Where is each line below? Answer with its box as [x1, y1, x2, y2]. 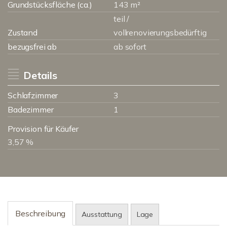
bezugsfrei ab [8, 42, 57, 52]
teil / [113, 14, 130, 24]
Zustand [8, 27, 37, 37]
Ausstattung [82, 210, 122, 219]
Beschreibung [15, 208, 66, 218]
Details [23, 69, 57, 82]
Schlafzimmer [8, 90, 58, 100]
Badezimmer [8, 104, 54, 115]
